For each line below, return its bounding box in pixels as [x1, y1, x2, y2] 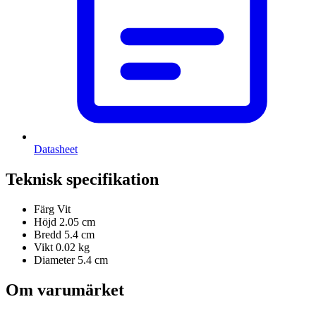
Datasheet [34, 143, 78, 156]
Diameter [34, 254, 75, 267]
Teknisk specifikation [6, 170, 159, 189]
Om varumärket [6, 280, 124, 299]
